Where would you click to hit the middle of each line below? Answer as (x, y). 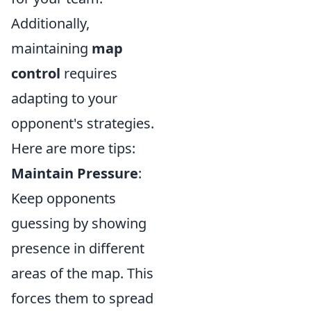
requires (89, 73)
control (36, 73)
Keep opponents (64, 198)
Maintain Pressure (75, 173)
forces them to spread (82, 298)
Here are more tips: (73, 148)
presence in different (78, 248)
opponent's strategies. (83, 123)
